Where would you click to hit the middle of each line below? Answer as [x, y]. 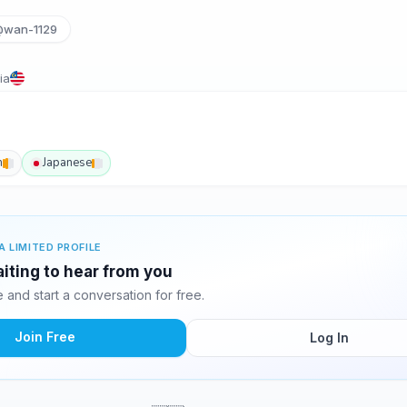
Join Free [45, 337]
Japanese [67, 163]
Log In [329, 338]
